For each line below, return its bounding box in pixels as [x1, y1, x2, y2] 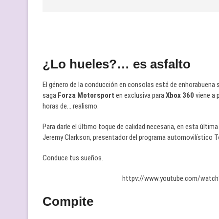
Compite [43, 194, 93, 209]
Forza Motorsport [58, 91, 114, 100]
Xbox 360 [164, 91, 194, 100]
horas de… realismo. [43, 102, 99, 110]
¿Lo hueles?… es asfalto [43, 57, 191, 71]
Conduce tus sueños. [43, 153, 103, 162]
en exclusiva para [114, 91, 164, 100]
